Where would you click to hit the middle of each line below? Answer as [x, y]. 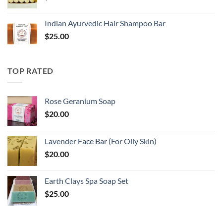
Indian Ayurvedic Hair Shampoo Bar [105, 23]
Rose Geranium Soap [80, 101]
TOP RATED [31, 70]
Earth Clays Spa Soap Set [86, 181]
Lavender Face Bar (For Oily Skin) [101, 141]
